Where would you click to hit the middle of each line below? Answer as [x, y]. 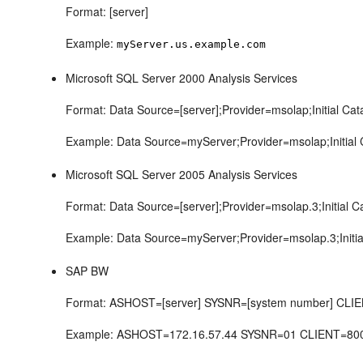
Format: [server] [107, 11]
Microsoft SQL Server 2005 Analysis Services [182, 174]
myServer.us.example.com [192, 44]
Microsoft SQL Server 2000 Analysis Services [182, 78]
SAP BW [88, 271]
